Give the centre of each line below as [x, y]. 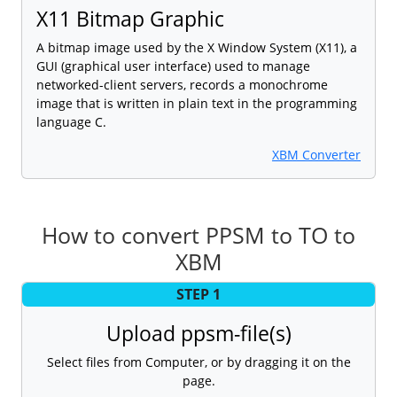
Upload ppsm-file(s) [198, 333]
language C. [71, 121]
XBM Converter [316, 154]
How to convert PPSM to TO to [198, 234]
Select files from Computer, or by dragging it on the [198, 362]
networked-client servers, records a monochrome [182, 84]
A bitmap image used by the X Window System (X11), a [197, 47]
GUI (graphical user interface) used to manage [173, 66]
